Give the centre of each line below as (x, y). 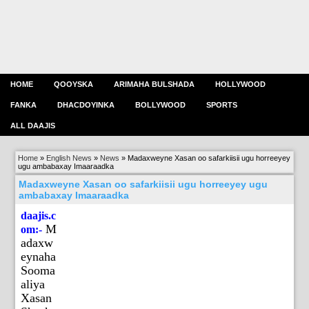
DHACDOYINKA (86, 105)
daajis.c (39, 216)
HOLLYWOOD (240, 84)
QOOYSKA (73, 84)
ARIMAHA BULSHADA (154, 84)
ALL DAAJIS (33, 126)
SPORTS (222, 105)
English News (69, 158)
